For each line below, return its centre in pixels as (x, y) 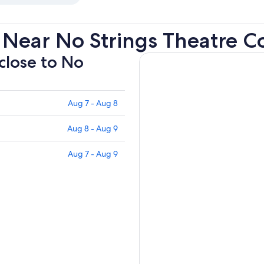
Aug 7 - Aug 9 (93, 154)
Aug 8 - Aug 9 (93, 129)
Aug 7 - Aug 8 (93, 103)
